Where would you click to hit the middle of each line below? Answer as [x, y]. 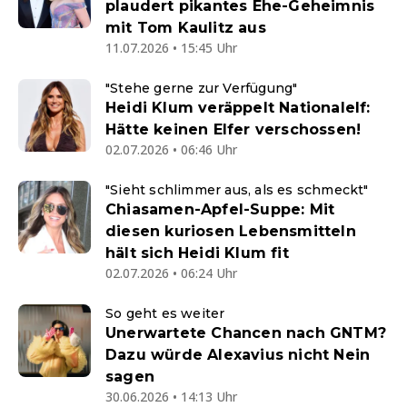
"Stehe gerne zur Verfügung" [202, 89]
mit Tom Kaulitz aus [186, 28]
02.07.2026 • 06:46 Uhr [171, 150]
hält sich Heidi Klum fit [197, 253]
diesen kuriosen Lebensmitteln [231, 232]
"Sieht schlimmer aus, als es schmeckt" [237, 190]
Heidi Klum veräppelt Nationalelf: [238, 108]
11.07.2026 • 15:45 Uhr [171, 48]
